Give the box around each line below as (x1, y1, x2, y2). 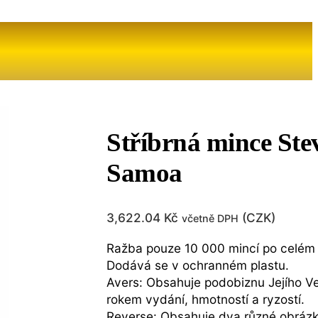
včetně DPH (182, 212, 239, 225)
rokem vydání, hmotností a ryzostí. (106, 291, 305, 307)
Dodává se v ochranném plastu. (106, 257, 290, 273)
